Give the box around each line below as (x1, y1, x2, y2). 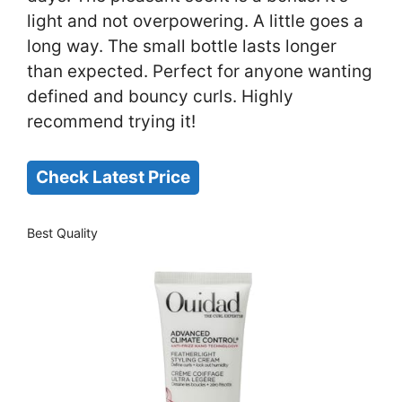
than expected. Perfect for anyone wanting (27, 61, 372, 83)
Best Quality (27, 225, 98, 241)
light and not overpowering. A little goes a (27, 11, 363, 32)
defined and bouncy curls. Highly (27, 86, 293, 108)
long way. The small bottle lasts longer (27, 36, 336, 57)
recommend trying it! (27, 111, 196, 133)
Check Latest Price (36, 166, 190, 188)
